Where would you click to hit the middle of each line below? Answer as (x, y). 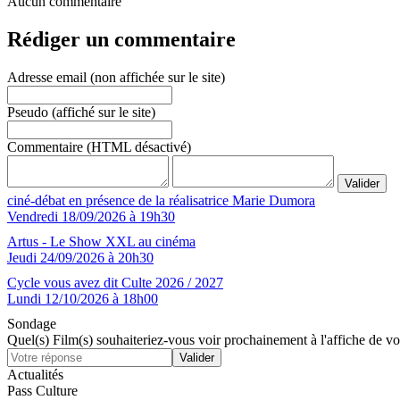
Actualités (35, 374)
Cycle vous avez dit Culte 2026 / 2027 (115, 282)
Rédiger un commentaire (121, 39)
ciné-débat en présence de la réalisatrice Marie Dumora (161, 200)
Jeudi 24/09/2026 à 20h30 (80, 257)
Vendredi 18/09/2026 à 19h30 (91, 216)
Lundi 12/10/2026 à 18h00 (83, 298)
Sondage (32, 323)
